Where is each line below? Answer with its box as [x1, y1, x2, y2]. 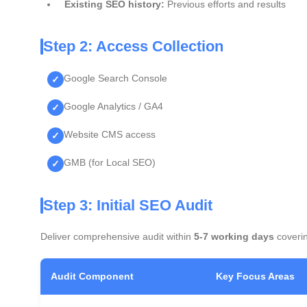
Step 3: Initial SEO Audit [43, 197, 212, 214]
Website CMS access [64, 129, 156, 140]
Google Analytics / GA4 [64, 101, 163, 112]
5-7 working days [194, 231, 274, 242]
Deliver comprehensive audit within [40, 231, 194, 242]
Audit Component [51, 271, 134, 282]
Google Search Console [64, 73, 167, 84]
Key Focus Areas [216, 271, 295, 282]
